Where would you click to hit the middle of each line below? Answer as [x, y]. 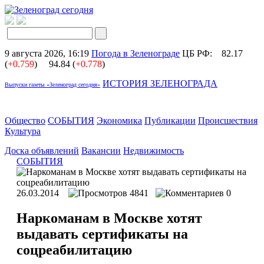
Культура [23, 131]
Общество [25, 121]
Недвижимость [154, 151]
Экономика [119, 121]
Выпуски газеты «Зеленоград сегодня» [52, 85]
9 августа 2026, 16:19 [47, 53]
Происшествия [228, 121]
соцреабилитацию [74, 250]
